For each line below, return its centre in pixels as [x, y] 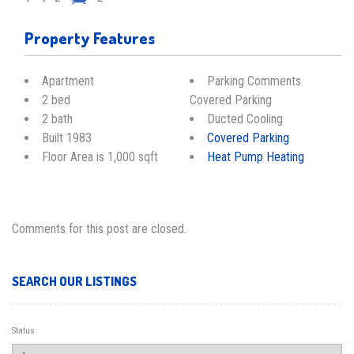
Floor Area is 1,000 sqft [100, 156]
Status [23, 331]
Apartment [68, 81]
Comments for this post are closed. [99, 229]
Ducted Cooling [245, 119]
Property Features [90, 38]
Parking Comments [254, 81]
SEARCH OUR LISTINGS [74, 281]
